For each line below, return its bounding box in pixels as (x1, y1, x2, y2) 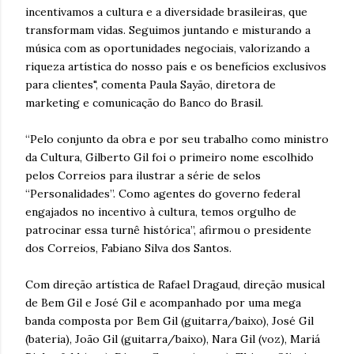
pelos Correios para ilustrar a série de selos (25, 168, 261, 183)
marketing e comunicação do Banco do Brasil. (25, 95, 263, 110)
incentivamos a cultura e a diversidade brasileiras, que (25, 4, 307, 19)
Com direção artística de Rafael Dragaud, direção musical (25, 277, 325, 292)
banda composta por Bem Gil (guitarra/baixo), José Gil (25, 313, 314, 328)
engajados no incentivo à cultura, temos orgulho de (25, 204, 296, 219)
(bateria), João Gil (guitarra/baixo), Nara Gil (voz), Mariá (25, 331, 320, 346)
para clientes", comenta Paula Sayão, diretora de (25, 77, 276, 92)
